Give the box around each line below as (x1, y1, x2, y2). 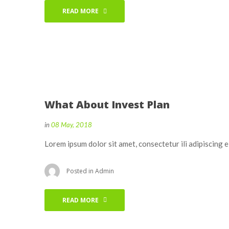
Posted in (66, 166, 95, 175)
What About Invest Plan (44, 97, 170, 111)
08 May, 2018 (51, 120, 92, 129)
